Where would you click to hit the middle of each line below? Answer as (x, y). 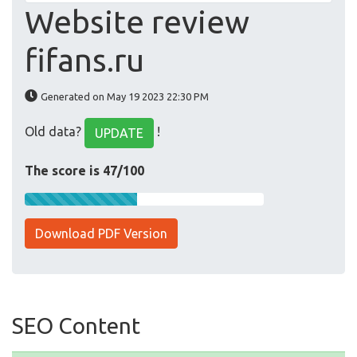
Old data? (55, 132)
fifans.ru (84, 61)
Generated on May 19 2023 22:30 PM (125, 97)
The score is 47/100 (84, 171)
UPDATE (119, 133)
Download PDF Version (101, 234)
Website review (137, 22)
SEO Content (76, 326)
